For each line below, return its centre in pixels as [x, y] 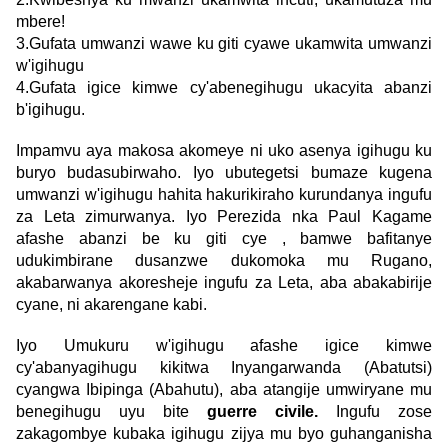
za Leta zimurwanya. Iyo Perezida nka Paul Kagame [224, 217]
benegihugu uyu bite [111, 412]
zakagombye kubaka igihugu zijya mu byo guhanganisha [224, 434]
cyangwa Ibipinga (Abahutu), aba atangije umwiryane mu [224, 390]
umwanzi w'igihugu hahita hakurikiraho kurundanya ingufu [224, 195]
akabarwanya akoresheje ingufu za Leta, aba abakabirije [224, 283]
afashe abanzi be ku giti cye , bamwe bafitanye [224, 239]
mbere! [40, 22]
